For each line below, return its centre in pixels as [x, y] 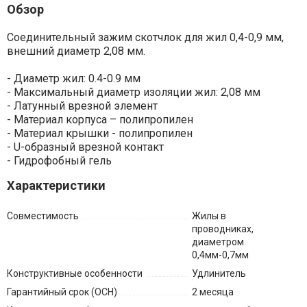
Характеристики [56, 185]
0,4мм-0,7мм [220, 255]
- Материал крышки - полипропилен [99, 133]
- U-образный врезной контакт [85, 147]
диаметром [218, 242]
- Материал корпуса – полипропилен [100, 119]
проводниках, [222, 229]
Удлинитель [219, 273]
